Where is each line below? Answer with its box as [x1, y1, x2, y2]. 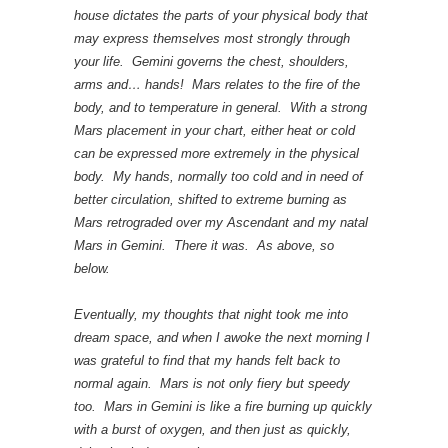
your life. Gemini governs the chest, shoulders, [74, 53, 349, 69]
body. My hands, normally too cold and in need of [74, 168, 363, 184]
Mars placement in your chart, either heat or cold [74, 122, 355, 138]
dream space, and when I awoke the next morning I [74, 329, 370, 345]
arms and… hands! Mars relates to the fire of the [74, 76, 360, 92]
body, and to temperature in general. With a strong [74, 99, 367, 115]
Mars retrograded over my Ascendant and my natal [74, 214, 368, 230]
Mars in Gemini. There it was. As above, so [74, 237, 334, 253]
